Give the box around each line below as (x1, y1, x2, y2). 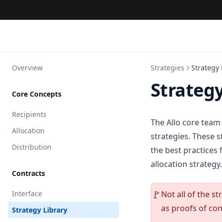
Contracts (12, 168, 45, 178)
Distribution (12, 142, 52, 152)
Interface (12, 189, 42, 198)
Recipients (12, 110, 47, 119)
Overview (12, 63, 43, 72)
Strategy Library (12, 205, 67, 215)
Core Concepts (12, 89, 61, 99)
